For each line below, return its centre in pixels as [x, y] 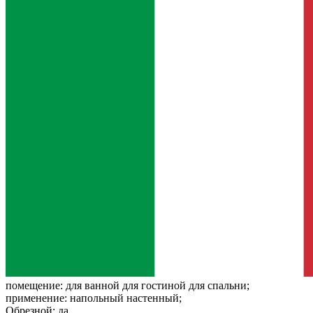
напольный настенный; [126, 298]
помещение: [36, 285]
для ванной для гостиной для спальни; [158, 285]
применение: [38, 298]
